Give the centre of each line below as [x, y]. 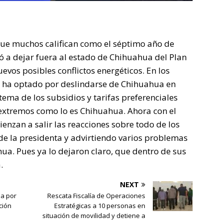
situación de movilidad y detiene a [94, 216]
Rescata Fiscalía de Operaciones [97, 196]
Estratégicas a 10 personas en [100, 206]
